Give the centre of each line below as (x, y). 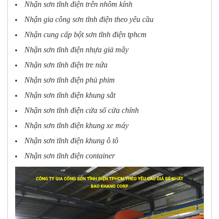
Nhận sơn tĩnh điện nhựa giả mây (77, 49)
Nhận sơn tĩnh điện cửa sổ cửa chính (82, 110)
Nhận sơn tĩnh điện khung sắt (70, 95)
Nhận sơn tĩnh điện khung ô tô (71, 140)
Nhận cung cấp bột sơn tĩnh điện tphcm (86, 34)
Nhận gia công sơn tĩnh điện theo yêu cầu (89, 19)
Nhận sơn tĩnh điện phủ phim (70, 80)
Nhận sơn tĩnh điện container (70, 155)
